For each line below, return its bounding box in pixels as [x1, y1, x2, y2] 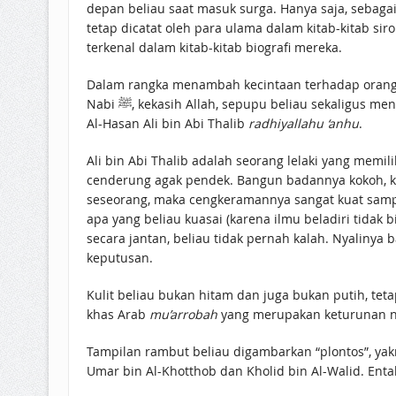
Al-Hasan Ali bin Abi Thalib [86, 114, 248, 132]
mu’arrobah [148, 305, 217, 323]
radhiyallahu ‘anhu [247, 114, 359, 132]
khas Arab [86, 305, 149, 323]
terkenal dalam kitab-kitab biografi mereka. [86, 38, 342, 56]
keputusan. [86, 248, 153, 266]
